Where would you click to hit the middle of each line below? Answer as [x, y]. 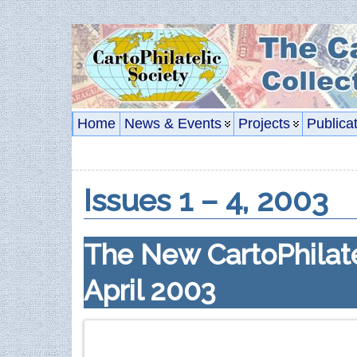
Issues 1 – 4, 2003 [206, 200]
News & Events [173, 124]
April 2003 [150, 290]
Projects [264, 124]
